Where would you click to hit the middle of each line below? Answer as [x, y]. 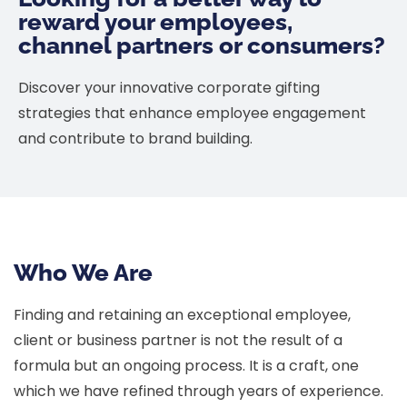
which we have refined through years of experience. [199, 391]
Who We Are [83, 272]
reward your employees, [155, 21]
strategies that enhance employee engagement [192, 113]
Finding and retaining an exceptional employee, [182, 314]
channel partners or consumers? [202, 45]
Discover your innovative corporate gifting [169, 87]
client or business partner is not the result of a [178, 340]
